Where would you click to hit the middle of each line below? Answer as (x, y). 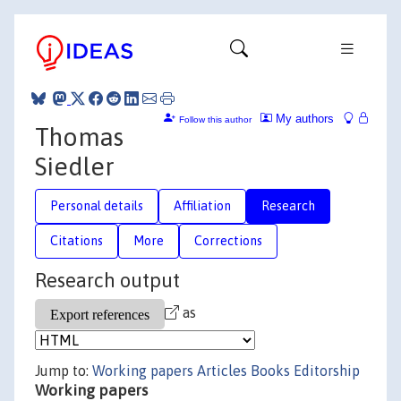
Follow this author (215, 119)
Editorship (327, 371)
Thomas (79, 137)
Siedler (75, 166)
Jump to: (64, 371)
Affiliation (202, 205)
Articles (222, 371)
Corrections (228, 240)
